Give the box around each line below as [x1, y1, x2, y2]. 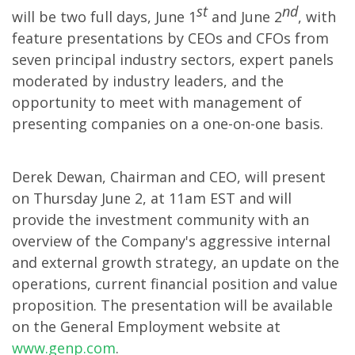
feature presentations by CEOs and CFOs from [12, 29, 329, 48]
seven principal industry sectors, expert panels [12, 50, 334, 69]
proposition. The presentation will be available [12, 296, 333, 315]
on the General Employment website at [12, 317, 281, 336]
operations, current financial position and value [12, 274, 338, 293]
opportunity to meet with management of [12, 93, 302, 112]
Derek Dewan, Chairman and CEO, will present [12, 167, 326, 186]
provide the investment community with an [12, 210, 309, 229]
